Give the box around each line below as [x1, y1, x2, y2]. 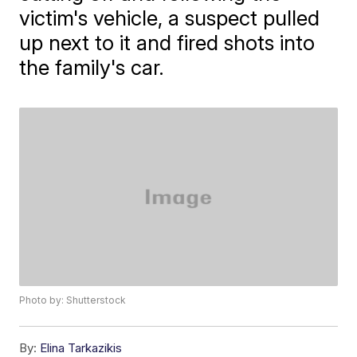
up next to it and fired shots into [19, 30, 316, 55]
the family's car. [19, 55, 165, 80]
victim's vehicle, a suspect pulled [19, 6, 320, 30]
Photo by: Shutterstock [19, 294, 127, 307]
